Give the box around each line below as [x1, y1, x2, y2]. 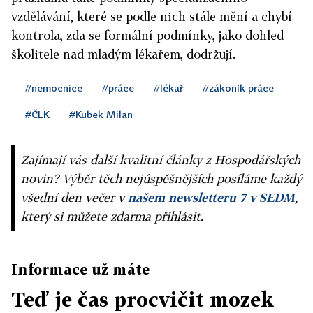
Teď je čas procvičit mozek [11, 287, 274, 311]
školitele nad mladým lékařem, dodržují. [11, 46, 235, 61]
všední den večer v [21, 189, 128, 205]
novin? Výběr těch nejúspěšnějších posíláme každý [21, 170, 302, 186]
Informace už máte [11, 260, 150, 277]
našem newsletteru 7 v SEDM [128, 189, 295, 205]
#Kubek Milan [69, 108, 133, 120]
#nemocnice [25, 81, 82, 94]
